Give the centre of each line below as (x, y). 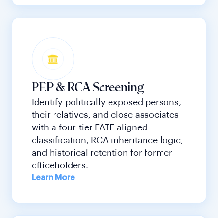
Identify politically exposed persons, (106, 102)
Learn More (53, 178)
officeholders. (60, 166)
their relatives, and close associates (105, 115)
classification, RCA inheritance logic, (107, 140)
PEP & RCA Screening (88, 88)
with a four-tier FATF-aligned (90, 128)
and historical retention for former (102, 153)
